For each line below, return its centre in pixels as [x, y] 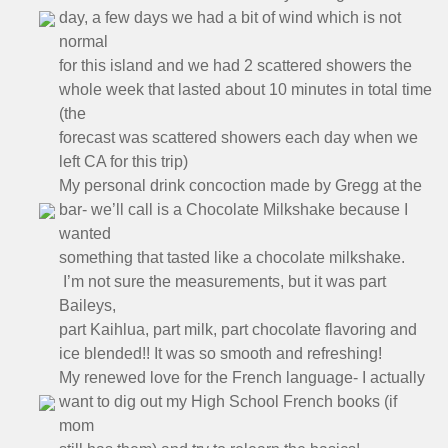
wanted [85, 233]
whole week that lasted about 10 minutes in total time [245, 89]
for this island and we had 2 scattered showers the [235, 65]
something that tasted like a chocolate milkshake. [232, 257]
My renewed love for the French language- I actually [242, 377]
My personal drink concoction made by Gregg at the [240, 185]
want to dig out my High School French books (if [228, 401]
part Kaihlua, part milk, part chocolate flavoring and [238, 329]
